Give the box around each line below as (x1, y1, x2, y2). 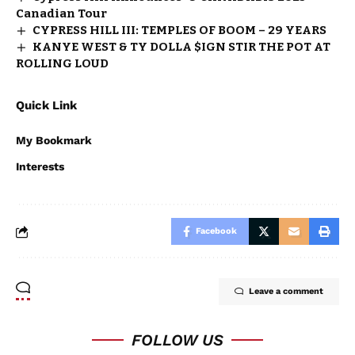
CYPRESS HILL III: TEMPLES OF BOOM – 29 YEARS (32, 23, 327, 37)
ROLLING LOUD (16, 56, 109, 71)
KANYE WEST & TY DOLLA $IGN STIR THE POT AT (32, 40, 331, 54)
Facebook (196, 226, 237, 236)
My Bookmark (16, 134, 92, 147)
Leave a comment (249, 286, 323, 296)
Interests (16, 160, 64, 173)
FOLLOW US (132, 330, 223, 349)
